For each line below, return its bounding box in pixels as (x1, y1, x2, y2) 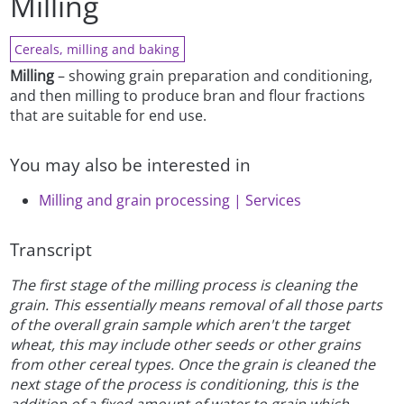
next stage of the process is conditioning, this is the (10, 374, 359, 395)
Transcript (10, 238, 93, 262)
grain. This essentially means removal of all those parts (10, 295, 383, 316)
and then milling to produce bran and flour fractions (10, 86, 366, 106)
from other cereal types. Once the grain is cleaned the (10, 354, 376, 375)
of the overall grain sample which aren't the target (10, 315, 351, 335)
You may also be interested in (10, 153, 252, 177)
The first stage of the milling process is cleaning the (10, 275, 358, 296)
